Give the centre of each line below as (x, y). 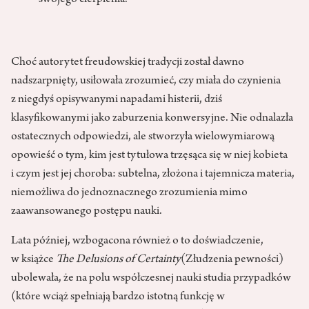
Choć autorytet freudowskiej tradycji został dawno (128, 63)
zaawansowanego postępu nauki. (87, 212)
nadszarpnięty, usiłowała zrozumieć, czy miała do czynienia (146, 82)
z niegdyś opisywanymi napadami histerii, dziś (117, 100)
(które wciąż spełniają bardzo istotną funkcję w (118, 298)
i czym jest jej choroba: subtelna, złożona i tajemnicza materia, (153, 175)
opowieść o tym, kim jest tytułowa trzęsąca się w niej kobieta (149, 156)
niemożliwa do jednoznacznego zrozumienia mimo (129, 193)
